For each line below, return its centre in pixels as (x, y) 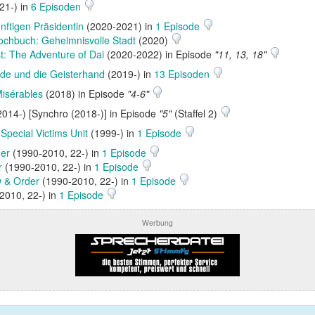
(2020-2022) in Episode (159, 54)
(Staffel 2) (196, 113)
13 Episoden (183, 74)
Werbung (157, 223)
